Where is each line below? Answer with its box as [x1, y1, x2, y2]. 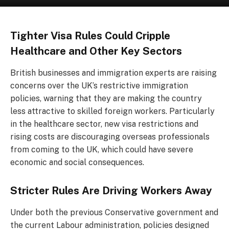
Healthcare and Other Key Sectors [10, 45, 182, 57]
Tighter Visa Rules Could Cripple [10, 30, 170, 42]
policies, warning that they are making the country [10, 94, 202, 104]
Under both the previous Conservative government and [10, 208, 218, 218]
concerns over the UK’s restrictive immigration [10, 81, 188, 91]
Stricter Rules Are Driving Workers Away [10, 185, 212, 197]
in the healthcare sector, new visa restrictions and [10, 119, 198, 129]
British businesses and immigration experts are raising [10, 68, 217, 78]
